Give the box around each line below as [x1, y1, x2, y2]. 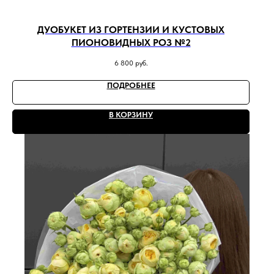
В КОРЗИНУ [109, 109, 153, 119]
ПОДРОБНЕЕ [106, 80, 155, 90]
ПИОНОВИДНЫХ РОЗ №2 [71, 36, 191, 48]
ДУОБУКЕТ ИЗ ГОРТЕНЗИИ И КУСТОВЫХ [37, 23, 224, 35]
